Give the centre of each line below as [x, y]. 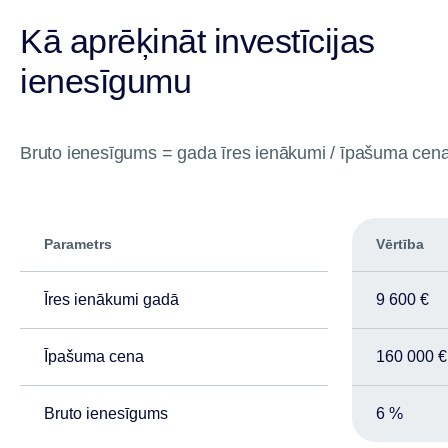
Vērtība [400, 244]
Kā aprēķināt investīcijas [197, 41]
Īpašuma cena [94, 356]
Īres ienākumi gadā [111, 299]
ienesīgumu [105, 81]
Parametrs [78, 244]
